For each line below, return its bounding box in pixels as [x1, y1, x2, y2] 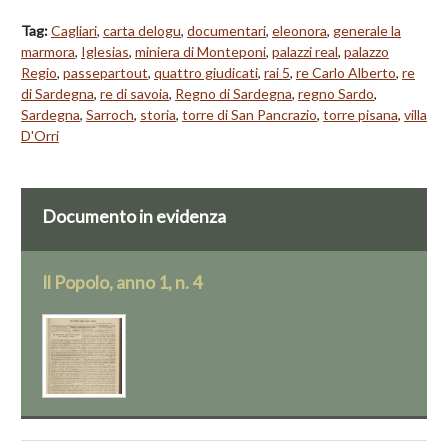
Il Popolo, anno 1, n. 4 [42, 272, 202, 294]
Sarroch [86, 106, 134, 124]
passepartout [63, 64, 148, 82]
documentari [187, 22, 266, 40]
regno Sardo [298, 85, 374, 103]
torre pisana [323, 106, 398, 124]
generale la [333, 22, 401, 40]
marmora [21, 43, 75, 61]
